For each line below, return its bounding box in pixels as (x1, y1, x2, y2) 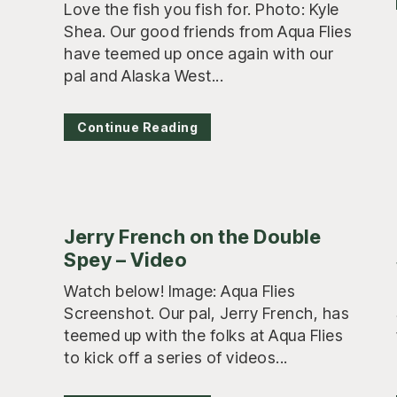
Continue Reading (77, 119, 198, 135)
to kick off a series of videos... (64, 347, 288, 367)
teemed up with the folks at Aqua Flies (64, 325, 343, 345)
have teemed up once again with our (64, 43, 333, 63)
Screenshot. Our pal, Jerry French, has (64, 303, 349, 323)
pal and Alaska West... (64, 66, 223, 85)
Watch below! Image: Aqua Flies (64, 281, 295, 300)
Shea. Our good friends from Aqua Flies (64, 21, 352, 41)
